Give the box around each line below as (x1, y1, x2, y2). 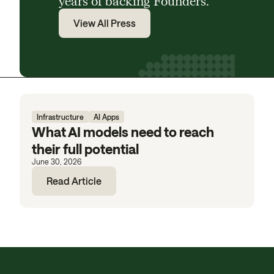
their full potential (31, 141, 139, 157)
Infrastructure (36, 113, 84, 121)
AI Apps (93, 113, 119, 121)
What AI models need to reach (31, 124, 214, 139)
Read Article (46, 175, 102, 187)
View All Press (73, 17, 136, 29)
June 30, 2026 (31, 157, 81, 166)
